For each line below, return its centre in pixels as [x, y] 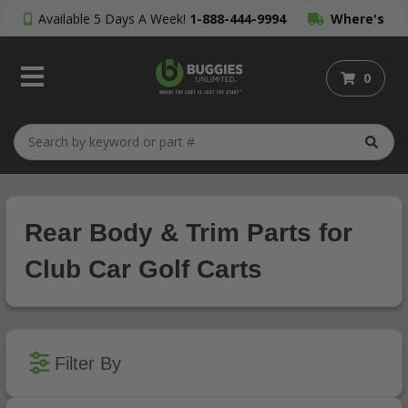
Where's [357, 19]
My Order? [204, 55]
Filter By [88, 363]
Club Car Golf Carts [143, 269]
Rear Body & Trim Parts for [189, 233]
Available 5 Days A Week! [112, 19]
